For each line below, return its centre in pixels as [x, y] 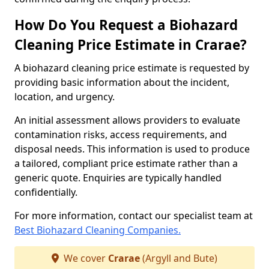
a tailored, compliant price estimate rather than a [126, 163]
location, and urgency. [65, 97]
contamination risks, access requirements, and [121, 134]
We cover [85, 258]
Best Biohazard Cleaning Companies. [98, 230]
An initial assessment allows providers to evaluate [127, 120]
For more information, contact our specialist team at [134, 216]
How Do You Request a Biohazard [126, 25]
